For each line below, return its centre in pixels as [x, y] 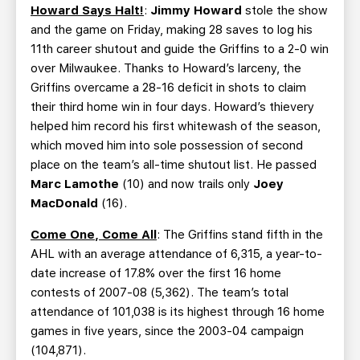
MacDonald [66, 203]
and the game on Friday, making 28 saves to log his [172, 30]
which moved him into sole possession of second [167, 145]
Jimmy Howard [198, 10]
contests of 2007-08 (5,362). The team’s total [160, 292]
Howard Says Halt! [87, 10]
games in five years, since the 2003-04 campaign [167, 331]
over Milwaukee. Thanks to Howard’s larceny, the [166, 68]
